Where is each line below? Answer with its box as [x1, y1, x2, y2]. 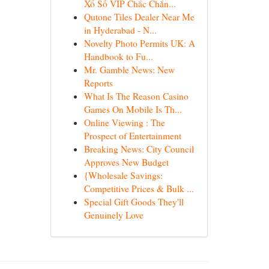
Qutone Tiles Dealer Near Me [83, 11, 195, 23]
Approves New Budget [83, 156, 169, 168]
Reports [83, 77, 113, 89]
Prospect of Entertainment [83, 130, 181, 142]
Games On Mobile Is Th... [83, 103, 182, 115]
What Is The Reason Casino [83, 90, 189, 102]
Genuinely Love [83, 209, 144, 221]
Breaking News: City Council [83, 143, 194, 155]
